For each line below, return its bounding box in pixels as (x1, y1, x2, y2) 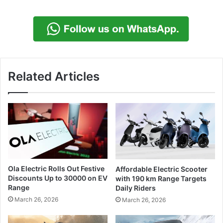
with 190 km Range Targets (115, 174, 207, 183)
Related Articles (8, 69, 100, 84)
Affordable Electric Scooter (115, 165, 208, 174)
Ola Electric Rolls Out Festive (8, 164, 105, 173)
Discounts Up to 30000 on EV (8, 174, 108, 183)
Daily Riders (115, 184, 156, 193)
